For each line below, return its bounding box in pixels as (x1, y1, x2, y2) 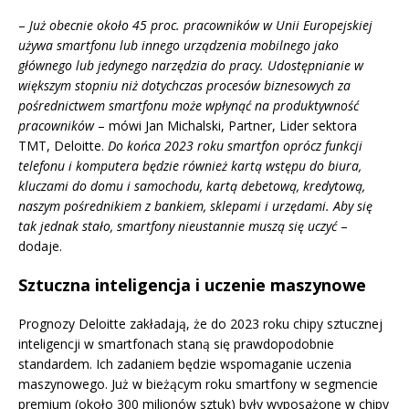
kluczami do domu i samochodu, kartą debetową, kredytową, (18, 177, 365, 195)
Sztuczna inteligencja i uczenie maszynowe (18, 274, 366, 297)
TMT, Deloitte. (18, 137, 108, 155)
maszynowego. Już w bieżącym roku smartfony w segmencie (18, 375, 378, 393)
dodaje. (18, 237, 62, 256)
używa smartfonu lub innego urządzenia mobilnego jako (18, 37, 339, 55)
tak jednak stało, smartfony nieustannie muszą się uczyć (18, 217, 337, 236)
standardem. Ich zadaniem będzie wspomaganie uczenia (18, 355, 351, 373)
